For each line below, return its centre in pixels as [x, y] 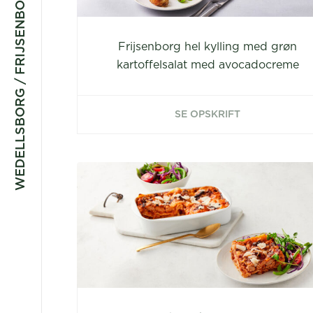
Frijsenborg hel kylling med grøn [208, 47]
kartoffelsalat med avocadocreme [208, 65]
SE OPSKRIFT [208, 115]
